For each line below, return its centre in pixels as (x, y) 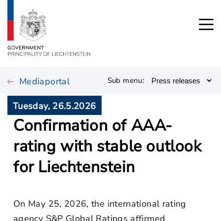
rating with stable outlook (108, 146)
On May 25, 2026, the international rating (100, 204)
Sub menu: (126, 80)
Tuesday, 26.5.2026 (55, 106)
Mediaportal (44, 81)
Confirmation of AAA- (93, 126)
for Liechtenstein (74, 167)
